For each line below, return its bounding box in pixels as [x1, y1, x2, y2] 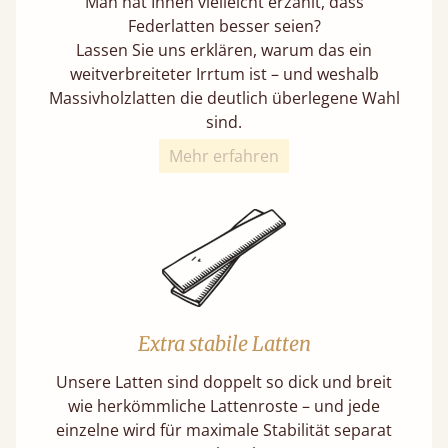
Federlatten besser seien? [127, 14, 321, 37]
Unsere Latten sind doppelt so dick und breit [56, 370, 392, 393]
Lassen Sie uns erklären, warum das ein [76, 38, 372, 61]
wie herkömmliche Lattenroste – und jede [68, 394, 380, 417]
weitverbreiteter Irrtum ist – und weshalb [69, 62, 379, 85]
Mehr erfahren [169, 144, 279, 167]
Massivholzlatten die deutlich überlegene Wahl [48, 86, 400, 109]
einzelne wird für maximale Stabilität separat [56, 418, 392, 441]
